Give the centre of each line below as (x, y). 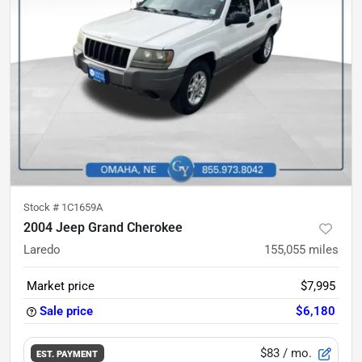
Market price (61, 286)
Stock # (42, 207)
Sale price (66, 311)
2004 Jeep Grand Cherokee (103, 227)
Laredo (42, 250)
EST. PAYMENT (67, 354)
